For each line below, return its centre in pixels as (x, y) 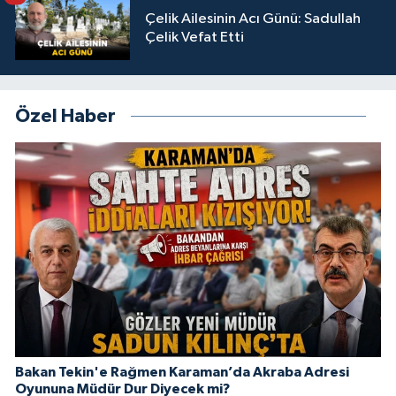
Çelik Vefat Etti (194, 37)
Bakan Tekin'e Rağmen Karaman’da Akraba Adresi (182, 373)
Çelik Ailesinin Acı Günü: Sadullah (253, 19)
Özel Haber (65, 117)
